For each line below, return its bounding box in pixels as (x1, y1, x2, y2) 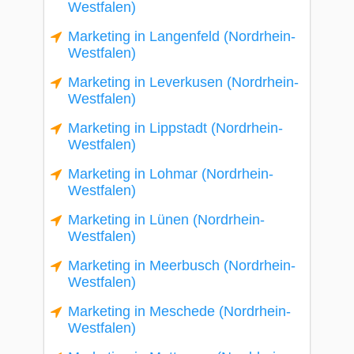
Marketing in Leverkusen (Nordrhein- (68, 74, 299, 90)
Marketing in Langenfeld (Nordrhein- (68, 28, 296, 44)
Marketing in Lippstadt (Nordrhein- (68, 120, 283, 136)
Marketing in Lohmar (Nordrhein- (68, 166, 273, 182)
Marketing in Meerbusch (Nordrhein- (68, 258, 296, 273)
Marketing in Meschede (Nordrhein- (68, 303, 291, 319)
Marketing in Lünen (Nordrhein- (68, 212, 265, 228)
